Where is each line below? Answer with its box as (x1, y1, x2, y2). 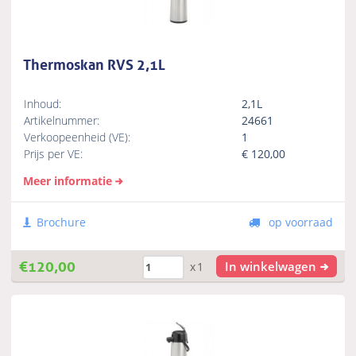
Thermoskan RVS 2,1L (23, 51, 166, 74)
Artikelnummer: (24, 112, 100, 128)
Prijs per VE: (24, 145, 83, 161)
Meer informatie (23, 172, 113, 188)
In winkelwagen (225, 257, 317, 274)
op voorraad (265, 214, 333, 230)
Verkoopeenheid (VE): (24, 129, 131, 145)
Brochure (37, 214, 87, 230)
